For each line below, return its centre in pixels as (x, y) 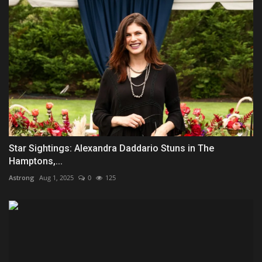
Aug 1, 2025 (56, 178)
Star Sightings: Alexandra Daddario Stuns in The (111, 149)
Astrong (22, 178)
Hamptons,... (36, 161)
